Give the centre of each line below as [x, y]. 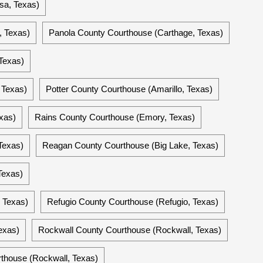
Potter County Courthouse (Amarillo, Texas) [129, 89]
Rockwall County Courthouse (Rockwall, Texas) [130, 230]
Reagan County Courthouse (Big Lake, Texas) [130, 145]
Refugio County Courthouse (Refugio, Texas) [133, 202]
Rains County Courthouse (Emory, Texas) [115, 117]
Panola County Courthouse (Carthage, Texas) [136, 33]
